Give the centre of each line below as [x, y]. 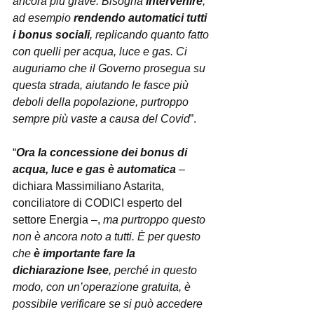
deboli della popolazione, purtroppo [102, 102]
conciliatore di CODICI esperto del [99, 203]
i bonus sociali [51, 35]
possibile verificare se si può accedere [109, 304]
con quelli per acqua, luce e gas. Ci [101, 52]
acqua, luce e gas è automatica [94, 169]
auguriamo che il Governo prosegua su [110, 68]
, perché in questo [154, 270]
